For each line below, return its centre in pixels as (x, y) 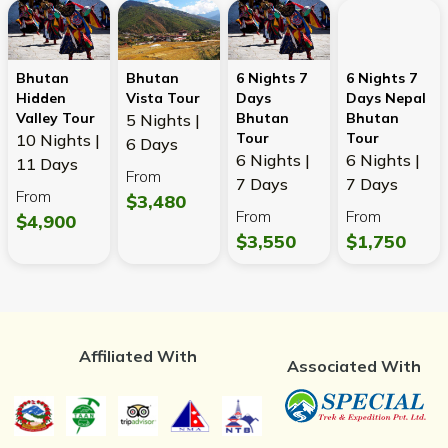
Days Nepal (386, 98)
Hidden (41, 98)
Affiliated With (138, 356)
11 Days (47, 164)
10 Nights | (58, 140)
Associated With (354, 366)
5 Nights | (163, 120)
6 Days (152, 144)
